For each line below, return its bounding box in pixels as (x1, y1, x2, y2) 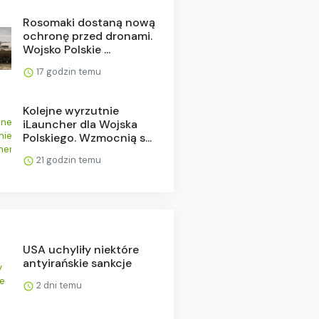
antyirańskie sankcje (22, 255, 132, 271)
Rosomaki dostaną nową (22, 14, 155, 30)
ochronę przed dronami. (22, 28, 152, 43)
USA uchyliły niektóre (22, 241, 139, 257)
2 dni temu (33, 278, 82, 291)
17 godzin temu (33, 65, 101, 78)
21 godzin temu (33, 153, 101, 166)
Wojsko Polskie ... (22, 41, 110, 57)
